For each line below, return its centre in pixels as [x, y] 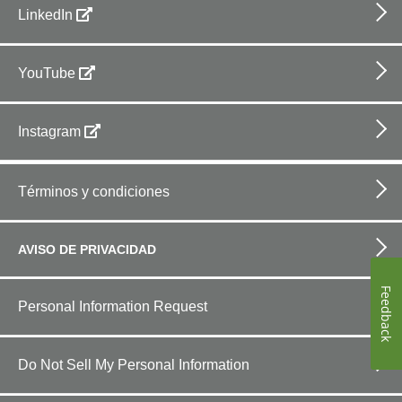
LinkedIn [45, 15]
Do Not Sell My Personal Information [134, 365]
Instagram [49, 132]
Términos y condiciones [94, 192]
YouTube [47, 74]
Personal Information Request [113, 307]
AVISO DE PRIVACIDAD [87, 250]
